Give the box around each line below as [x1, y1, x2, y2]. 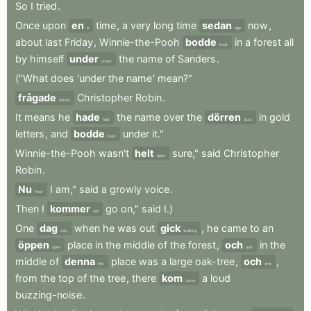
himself [30, 53, 64, 65]
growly [110, 183, 142, 195]
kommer [50, 203, 90, 215]
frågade [18, 92, 56, 103]
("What [15, 72, 48, 84]
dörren [208, 111, 241, 123]
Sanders [178, 53, 216, 65]
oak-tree [195, 255, 235, 267]
